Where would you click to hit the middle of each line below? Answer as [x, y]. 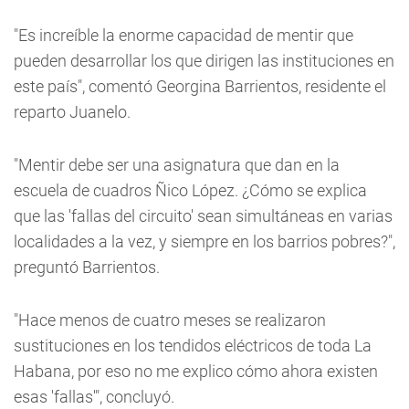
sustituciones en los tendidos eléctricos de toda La [193, 346]
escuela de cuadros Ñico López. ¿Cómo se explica [190, 190]
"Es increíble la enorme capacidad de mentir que [184, 35]
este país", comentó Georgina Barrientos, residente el [200, 86]
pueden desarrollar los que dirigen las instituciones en [204, 61]
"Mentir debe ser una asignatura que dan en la [177, 165]
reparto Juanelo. [72, 112]
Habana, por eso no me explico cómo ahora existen [196, 371]
